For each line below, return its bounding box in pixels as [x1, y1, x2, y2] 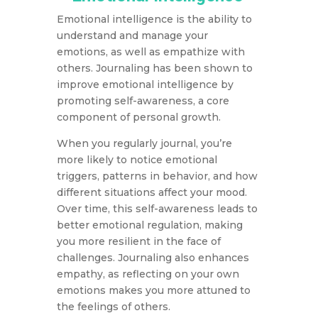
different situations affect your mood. [56, 186, 247, 199]
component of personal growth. [56, 111, 221, 124]
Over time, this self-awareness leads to [56, 202, 258, 216]
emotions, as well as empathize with [56, 45, 245, 59]
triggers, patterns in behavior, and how [56, 170, 258, 183]
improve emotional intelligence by [56, 78, 234, 92]
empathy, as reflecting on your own [56, 268, 239, 281]
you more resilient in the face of [56, 235, 221, 248]
